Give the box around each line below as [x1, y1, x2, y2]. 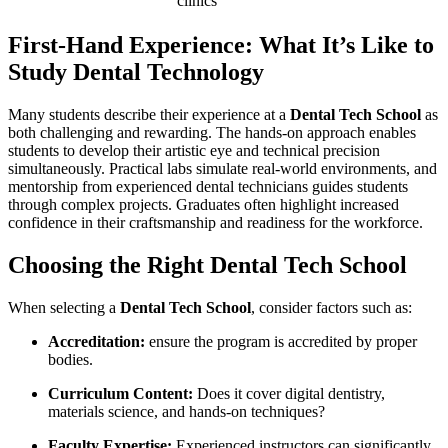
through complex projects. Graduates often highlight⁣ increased [8, 196, 399, 214]
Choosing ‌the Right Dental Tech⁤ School [8, 252, 407, 279]
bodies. [48, 351, 93, 369]
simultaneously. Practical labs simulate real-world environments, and [8, 160, 437, 178]
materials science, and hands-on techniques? [48, 403, 325, 421]
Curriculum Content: [48, 385, 193, 403]
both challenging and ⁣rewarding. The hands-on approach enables [8, 124, 416, 142]
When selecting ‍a [8, 299, 120, 317]
